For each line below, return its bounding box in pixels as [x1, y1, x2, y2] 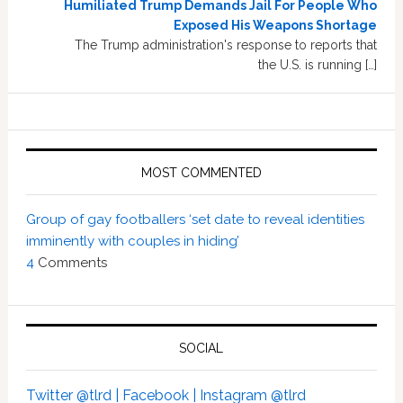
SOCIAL [179, 340, 224, 355]
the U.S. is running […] [258, 57, 378, 72]
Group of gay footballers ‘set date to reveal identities [25, 210, 364, 228]
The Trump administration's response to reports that [75, 37, 378, 52]
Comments [33, 254, 107, 271]
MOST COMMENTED [140, 165, 262, 180]
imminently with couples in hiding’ [25, 232, 239, 249]
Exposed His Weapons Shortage [174, 17, 378, 32]
